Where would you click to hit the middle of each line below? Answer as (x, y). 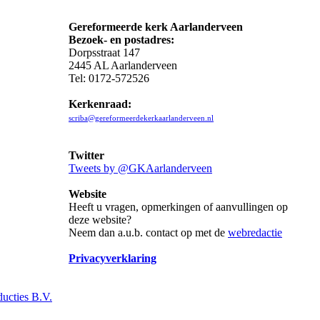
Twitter (86, 155)
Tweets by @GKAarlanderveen (140, 168)
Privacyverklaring (112, 258)
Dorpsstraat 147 (104, 52)
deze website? (100, 220)
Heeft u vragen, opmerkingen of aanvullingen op (178, 207)
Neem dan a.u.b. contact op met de (148, 232)
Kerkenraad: (100, 104)
